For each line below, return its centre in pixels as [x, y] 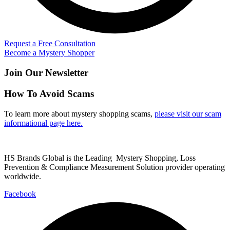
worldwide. [23, 176]
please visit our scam [188, 113]
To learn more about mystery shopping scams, [79, 113]
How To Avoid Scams [49, 93]
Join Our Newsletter [46, 73]
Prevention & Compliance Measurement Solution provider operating [114, 167]
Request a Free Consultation [50, 44]
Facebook [20, 194]
